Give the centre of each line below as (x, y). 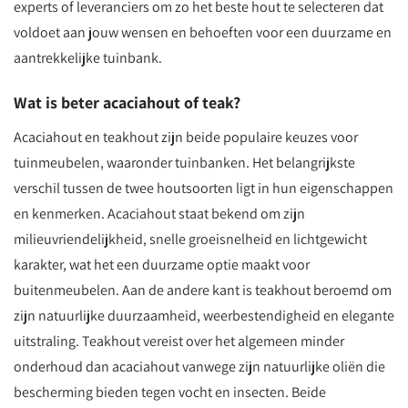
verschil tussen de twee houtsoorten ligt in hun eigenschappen (204, 188)
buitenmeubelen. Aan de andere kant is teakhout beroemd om (203, 290)
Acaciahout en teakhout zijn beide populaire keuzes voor (186, 137)
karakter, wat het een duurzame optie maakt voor (162, 265)
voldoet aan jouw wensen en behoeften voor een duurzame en (203, 32)
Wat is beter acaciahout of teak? (127, 102)
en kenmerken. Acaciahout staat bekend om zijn (159, 214)
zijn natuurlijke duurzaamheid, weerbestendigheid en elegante (204, 316)
